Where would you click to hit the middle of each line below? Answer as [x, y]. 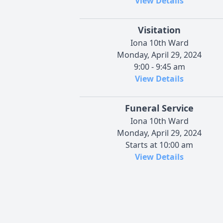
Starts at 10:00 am [159, 145]
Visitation [159, 30]
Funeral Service [159, 108]
